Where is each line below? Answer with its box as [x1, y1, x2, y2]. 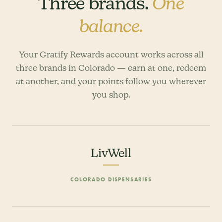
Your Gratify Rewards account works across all [18, 49, 204, 59]
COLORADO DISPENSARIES [70, 175, 152, 183]
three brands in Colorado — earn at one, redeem [16, 62, 206, 73]
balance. [79, 15, 143, 44]
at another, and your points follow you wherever [16, 76, 206, 86]
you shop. [92, 89, 130, 100]
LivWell [91, 145, 131, 160]
